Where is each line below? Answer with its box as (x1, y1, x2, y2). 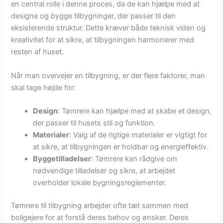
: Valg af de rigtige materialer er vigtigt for (69, 130, 208, 139)
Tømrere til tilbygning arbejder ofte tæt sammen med (11, 201, 189, 210)
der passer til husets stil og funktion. (33, 118, 156, 127)
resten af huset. (11, 47, 64, 57)
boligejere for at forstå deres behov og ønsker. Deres (11, 213, 189, 222)
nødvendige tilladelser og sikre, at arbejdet (33, 166, 176, 175)
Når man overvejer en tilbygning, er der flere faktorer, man (11, 71, 206, 80)
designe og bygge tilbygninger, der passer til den (11, 11, 176, 21)
